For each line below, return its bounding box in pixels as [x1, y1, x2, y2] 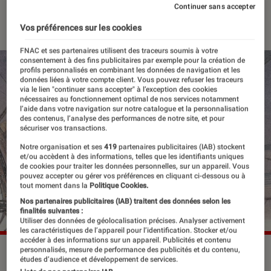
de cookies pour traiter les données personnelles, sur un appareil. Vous [20, 162, 250, 171]
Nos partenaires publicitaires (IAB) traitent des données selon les [20, 197, 231, 206]
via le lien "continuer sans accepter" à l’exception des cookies [20, 85, 218, 94]
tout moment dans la [20, 181, 88, 190]
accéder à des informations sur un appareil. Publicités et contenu [20, 235, 232, 244]
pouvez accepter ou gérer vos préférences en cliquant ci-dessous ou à [20, 171, 246, 180]
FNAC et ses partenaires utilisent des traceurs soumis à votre [20, 46, 218, 55]
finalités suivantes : [20, 206, 83, 215]
